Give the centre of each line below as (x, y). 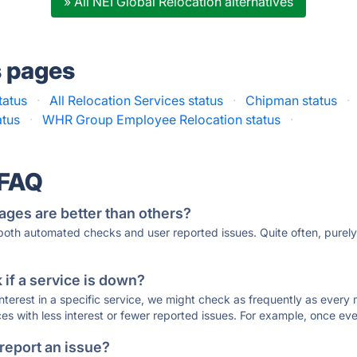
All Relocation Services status (137, 100)
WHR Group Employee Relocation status (162, 120)
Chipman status (292, 100)
